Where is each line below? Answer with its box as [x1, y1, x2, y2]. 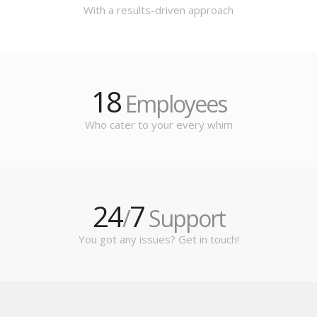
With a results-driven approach [83, 3, 234, 18]
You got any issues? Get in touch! [78, 232, 239, 247]
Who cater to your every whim [84, 117, 233, 132]
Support [144, 203, 225, 234]
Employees [120, 88, 226, 120]
